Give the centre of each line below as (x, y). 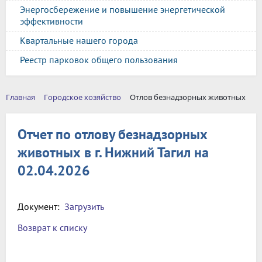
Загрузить (84, 206)
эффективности (51, 21)
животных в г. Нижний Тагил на (113, 152)
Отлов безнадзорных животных (188, 97)
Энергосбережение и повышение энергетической (123, 9)
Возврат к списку (52, 227)
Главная (20, 97)
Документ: (41, 206)
